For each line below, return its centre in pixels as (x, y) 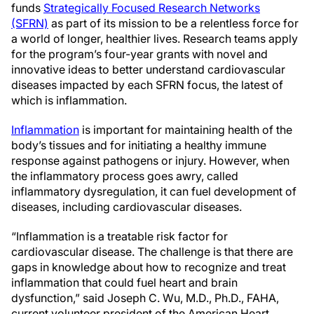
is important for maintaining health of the (186, 130)
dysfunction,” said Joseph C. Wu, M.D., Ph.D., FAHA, (145, 298)
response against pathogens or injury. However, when (150, 161)
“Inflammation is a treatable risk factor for (120, 236)
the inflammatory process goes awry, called (125, 176)
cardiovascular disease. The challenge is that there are (152, 252)
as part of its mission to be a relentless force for (173, 23)
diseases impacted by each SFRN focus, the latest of (147, 85)
